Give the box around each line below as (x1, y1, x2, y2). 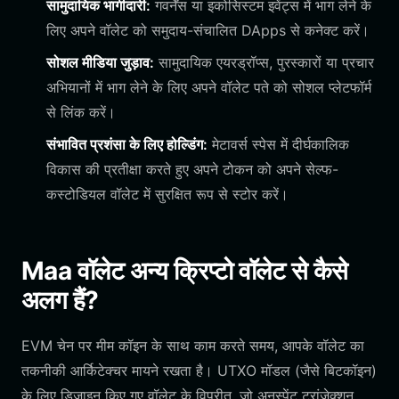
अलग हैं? (21, 285, 99, 315)
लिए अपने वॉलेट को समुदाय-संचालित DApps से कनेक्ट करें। (46, 21, 370, 39)
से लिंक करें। (46, 103, 116, 121)
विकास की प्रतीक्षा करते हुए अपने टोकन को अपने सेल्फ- (46, 160, 338, 178)
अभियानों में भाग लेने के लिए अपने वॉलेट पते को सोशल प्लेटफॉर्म (46, 78, 371, 96)
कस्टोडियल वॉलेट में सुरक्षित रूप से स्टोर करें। (46, 185, 289, 203)
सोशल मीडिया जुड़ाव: (46, 53, 154, 71)
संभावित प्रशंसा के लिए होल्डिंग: (46, 135, 208, 153)
